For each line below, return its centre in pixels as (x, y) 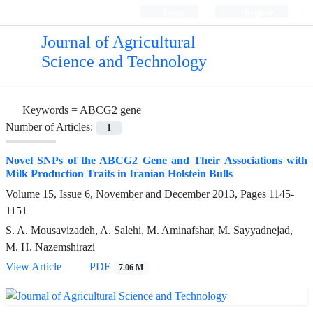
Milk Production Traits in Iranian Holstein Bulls (119, 174)
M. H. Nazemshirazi (50, 247)
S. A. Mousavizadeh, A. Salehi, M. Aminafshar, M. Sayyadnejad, (149, 231)
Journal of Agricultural (118, 42)
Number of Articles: (51, 127)
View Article (34, 267)
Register (258, 12)
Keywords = (51, 110)
